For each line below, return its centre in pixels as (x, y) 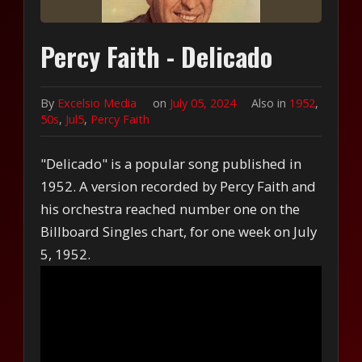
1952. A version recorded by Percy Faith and (179, 186)
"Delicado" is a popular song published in (171, 163)
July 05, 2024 (204, 103)
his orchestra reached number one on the (170, 208)
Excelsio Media (97, 103)
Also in (270, 103)
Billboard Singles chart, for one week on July (179, 231)
